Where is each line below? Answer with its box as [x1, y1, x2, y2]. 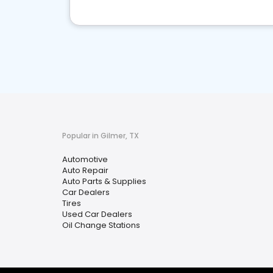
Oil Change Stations [62, 219, 140, 231]
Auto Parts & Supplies [62, 175, 146, 187]
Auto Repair [62, 165, 108, 176]
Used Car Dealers [62, 208, 132, 220]
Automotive [62, 154, 108, 165]
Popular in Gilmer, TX [62, 130, 139, 141]
